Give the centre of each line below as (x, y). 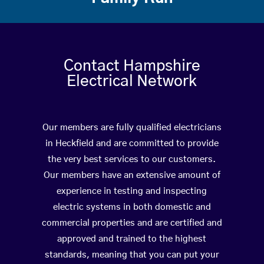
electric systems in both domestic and (132, 207)
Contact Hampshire (132, 66)
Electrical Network (132, 82)
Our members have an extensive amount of (132, 176)
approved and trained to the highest (132, 239)
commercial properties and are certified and (132, 223)
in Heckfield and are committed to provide (132, 144)
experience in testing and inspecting (132, 192)
